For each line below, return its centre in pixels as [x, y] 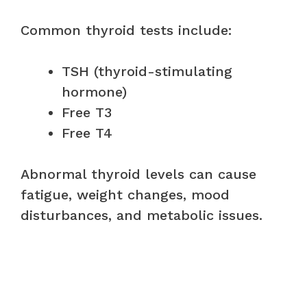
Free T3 [87, 112]
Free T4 [87, 133]
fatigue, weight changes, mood [125, 194]
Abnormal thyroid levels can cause [138, 174]
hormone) [94, 91]
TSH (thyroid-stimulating [147, 71]
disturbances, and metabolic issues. [142, 215]
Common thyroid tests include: [126, 30]
